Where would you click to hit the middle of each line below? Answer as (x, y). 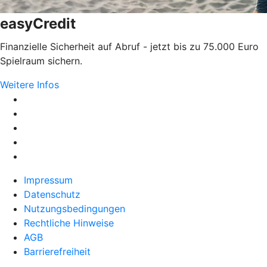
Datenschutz (52, 194)
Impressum (48, 180)
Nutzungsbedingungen (74, 208)
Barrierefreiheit (57, 251)
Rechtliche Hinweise (69, 223)
